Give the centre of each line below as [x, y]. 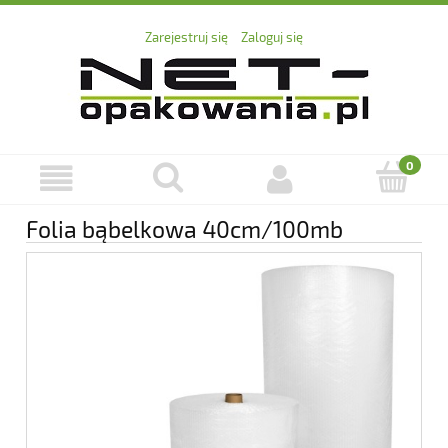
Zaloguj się [272, 37]
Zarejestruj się [186, 37]
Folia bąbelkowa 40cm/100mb [184, 228]
